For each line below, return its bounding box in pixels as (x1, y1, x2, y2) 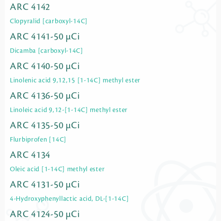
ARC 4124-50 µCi (10, 209, 80, 220)
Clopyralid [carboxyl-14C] (10, 18, 88, 25)
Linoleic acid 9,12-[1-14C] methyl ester (10, 107, 128, 114)
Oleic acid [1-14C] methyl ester (10, 166, 105, 173)
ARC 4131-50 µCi (10, 180, 80, 190)
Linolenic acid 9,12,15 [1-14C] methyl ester (10, 77, 141, 84)
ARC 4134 (10, 150, 51, 160)
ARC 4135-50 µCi (10, 120, 80, 131)
